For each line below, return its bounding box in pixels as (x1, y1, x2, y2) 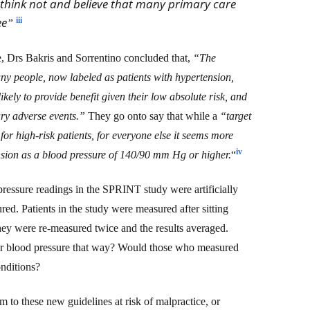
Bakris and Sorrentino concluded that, (26, 51, 193, 64)
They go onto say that (88, 109, 185, 122)
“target (220, 109, 251, 122)
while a (185, 109, 220, 122)
